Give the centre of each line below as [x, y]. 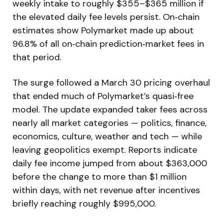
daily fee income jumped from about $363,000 [110, 163]
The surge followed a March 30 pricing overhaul [111, 82]
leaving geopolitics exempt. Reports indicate [105, 150]
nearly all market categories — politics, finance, [110, 123]
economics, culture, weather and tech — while [107, 136]
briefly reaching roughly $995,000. [84, 203]
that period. [37, 57]
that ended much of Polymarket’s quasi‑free [103, 96]
